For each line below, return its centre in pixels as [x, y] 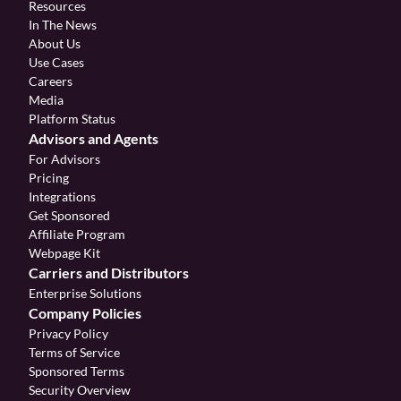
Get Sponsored [69, 215]
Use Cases [56, 62]
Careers [51, 81]
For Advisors [64, 159]
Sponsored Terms [77, 371]
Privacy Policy [68, 333]
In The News [63, 25]
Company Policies [85, 313]
